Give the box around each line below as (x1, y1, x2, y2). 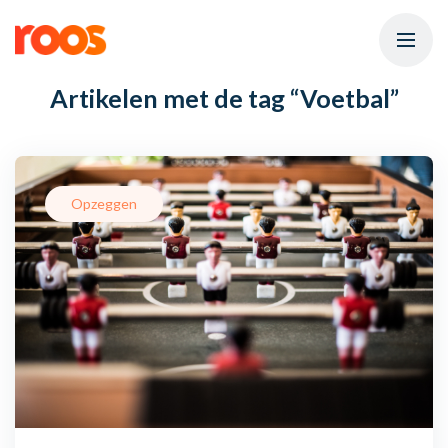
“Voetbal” (289, 83, 399, 113)
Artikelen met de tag (49, 83, 290, 113)
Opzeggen (71, 195, 137, 212)
